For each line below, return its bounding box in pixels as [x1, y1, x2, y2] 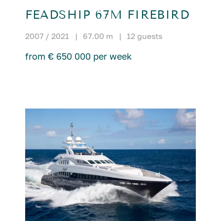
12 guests [126, 31, 162, 41]
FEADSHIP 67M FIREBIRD [25, 8, 189, 22]
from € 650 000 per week [25, 51, 132, 62]
